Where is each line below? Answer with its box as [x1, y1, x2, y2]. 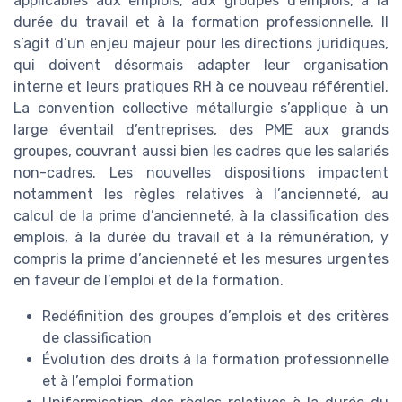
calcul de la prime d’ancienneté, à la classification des [13, 207, 389, 225]
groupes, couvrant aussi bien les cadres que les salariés [13, 143, 389, 161]
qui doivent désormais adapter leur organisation [13, 57, 389, 74]
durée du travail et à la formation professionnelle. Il [13, 13, 389, 31]
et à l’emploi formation [42, 372, 194, 390]
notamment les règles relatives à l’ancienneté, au [13, 186, 389, 204]
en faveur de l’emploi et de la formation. [13, 272, 284, 290]
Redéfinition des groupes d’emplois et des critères [42, 308, 389, 326]
